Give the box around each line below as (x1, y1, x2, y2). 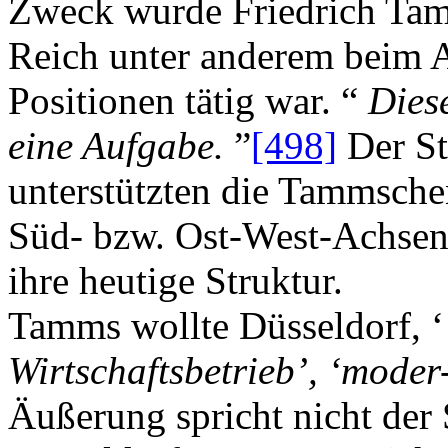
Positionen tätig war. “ (8, 78, 368, 122)
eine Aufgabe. (8, 123, 234, 167)
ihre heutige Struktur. (8, 258, 343, 302)
